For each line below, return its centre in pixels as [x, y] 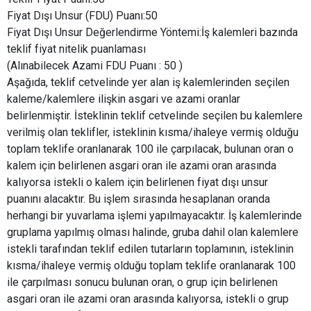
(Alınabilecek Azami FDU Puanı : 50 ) [95, 66]
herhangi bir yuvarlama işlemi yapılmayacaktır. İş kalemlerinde [154, 216]
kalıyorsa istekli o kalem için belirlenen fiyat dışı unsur [137, 183]
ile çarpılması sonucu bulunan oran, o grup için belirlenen [142, 283]
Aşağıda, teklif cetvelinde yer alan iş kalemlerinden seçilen [148, 83]
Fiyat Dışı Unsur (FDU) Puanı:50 [82, 16]
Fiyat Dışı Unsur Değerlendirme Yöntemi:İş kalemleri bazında [152, 33]
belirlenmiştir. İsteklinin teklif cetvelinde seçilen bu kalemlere [155, 116]
